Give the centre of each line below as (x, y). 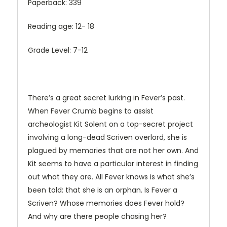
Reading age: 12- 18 (61, 27)
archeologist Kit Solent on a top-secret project (110, 124)
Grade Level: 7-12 (58, 50)
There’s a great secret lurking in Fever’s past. (106, 98)
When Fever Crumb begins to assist (91, 111)
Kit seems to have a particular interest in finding (113, 164)
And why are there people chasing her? (97, 217)
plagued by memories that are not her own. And (113, 151)
